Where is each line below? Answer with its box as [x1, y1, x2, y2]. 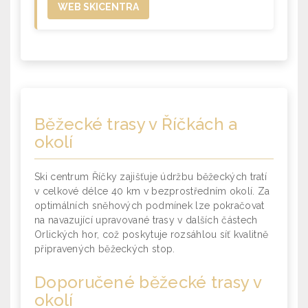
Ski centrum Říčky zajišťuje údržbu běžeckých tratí [34, 171, 267, 182]
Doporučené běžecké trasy [34, 272, 250, 292]
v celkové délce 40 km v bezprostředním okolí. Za [34, 186, 270, 197]
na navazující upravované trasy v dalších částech [34, 214, 258, 225]
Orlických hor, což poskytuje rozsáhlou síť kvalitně [34, 229, 269, 240]
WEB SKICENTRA [58, 1, 139, 12]
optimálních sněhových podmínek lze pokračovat [34, 200, 265, 211]
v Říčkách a [144, 114, 238, 134]
